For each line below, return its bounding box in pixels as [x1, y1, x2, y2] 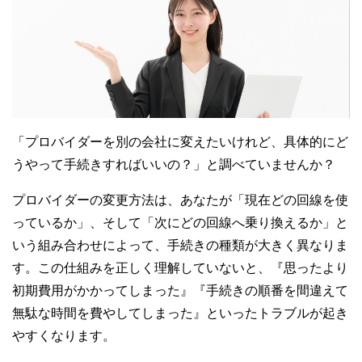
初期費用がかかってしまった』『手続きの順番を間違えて [12, 284, 348, 298]
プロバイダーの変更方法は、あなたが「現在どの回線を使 [12, 193, 348, 208]
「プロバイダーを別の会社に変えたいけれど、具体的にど [12, 135, 348, 149]
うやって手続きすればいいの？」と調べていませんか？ [12, 158, 335, 172]
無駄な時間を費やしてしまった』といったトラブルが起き [12, 306, 348, 321]
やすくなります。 [12, 329, 116, 343]
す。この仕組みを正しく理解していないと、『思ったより [12, 261, 348, 276]
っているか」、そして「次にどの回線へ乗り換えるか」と [12, 216, 348, 230]
